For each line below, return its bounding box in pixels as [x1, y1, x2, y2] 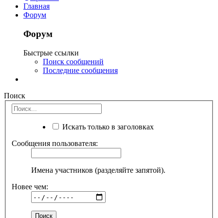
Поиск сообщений [43, 57, 104, 66]
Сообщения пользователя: [12, 139, 98, 148]
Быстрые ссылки [23, 48, 79, 57]
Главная [23, 2, 50, 11]
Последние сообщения [43, 66, 118, 74]
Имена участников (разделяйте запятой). [31, 166, 165, 175]
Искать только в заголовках [60, 123, 154, 131]
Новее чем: [12, 182, 48, 191]
